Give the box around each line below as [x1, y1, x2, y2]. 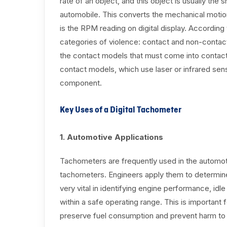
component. [60, 78, 102, 88]
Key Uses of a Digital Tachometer [60, 105, 181, 115]
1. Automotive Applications [60, 132, 163, 142]
